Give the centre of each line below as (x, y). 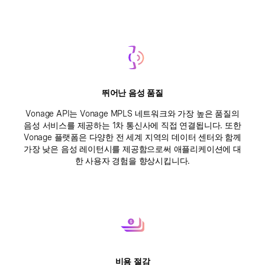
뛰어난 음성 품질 (132, 93)
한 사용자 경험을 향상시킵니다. (132, 161)
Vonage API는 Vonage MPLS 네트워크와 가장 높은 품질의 (132, 114)
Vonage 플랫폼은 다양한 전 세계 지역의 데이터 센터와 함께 (132, 137)
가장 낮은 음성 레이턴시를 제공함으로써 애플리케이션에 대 (132, 149)
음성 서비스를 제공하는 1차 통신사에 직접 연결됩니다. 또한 (132, 125)
